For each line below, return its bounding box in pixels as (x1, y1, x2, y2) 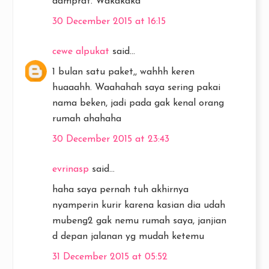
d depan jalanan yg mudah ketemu (52, 232, 204, 241)
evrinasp (52, 165, 89, 174)
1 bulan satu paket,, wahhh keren (52, 67, 195, 77)
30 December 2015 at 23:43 (52, 134, 169, 144)
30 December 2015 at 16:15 (52, 17, 166, 26)
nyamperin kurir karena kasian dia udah (52, 201, 225, 210)
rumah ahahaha (52, 114, 121, 124)
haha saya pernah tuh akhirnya (52, 185, 189, 195)
